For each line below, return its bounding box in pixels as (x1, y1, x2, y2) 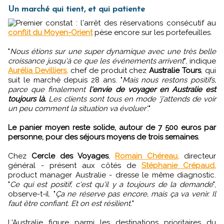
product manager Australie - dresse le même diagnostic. (8, 170, 216, 180)
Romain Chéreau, (115, 151, 179, 161)
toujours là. (8, 94, 46, 104)
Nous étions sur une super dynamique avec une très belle (10, 47, 216, 56)
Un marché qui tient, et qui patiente (8, 5, 145, 14)
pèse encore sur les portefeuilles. (92, 28, 212, 37)
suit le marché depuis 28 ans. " (8, 75, 122, 85)
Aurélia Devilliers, (8, 66, 68, 75)
